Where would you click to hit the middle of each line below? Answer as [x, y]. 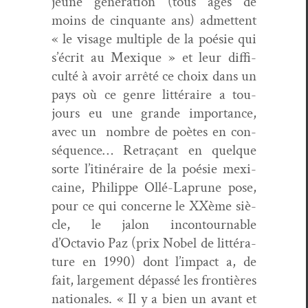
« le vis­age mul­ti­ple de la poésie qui [154, 38]
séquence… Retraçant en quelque [154, 150]
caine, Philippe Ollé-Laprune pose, [154, 187]
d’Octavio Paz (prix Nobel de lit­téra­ [154, 243]
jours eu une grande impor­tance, [154, 113]
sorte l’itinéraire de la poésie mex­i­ [154, 168]
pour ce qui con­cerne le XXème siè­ [154, 206]
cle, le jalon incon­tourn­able [154, 224]
